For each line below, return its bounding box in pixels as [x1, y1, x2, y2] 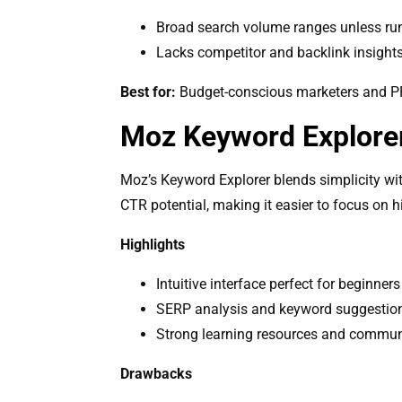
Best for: [120, 83, 177, 100]
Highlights [120, 235, 186, 253]
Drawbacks [120, 364, 193, 382]
